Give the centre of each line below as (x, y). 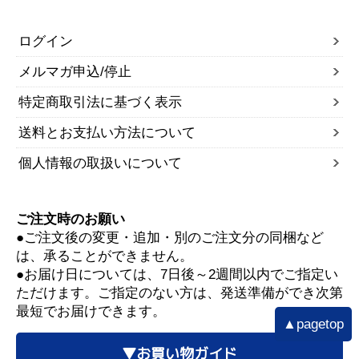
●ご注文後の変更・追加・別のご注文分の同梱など (170, 237)
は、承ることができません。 (105, 256)
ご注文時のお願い (71, 219)
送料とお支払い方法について (107, 132)
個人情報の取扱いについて (100, 163)
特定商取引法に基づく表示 (100, 102)
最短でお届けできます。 (91, 311)
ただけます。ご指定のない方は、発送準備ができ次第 (179, 292)
